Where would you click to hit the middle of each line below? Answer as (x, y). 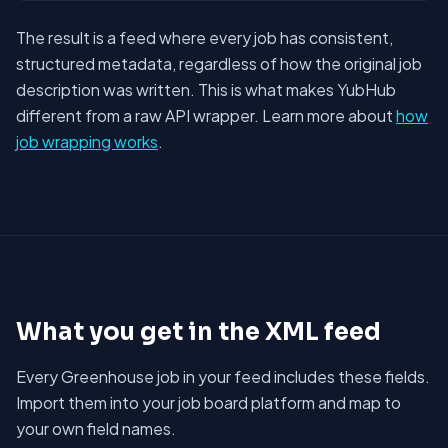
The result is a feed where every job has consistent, (204, 37)
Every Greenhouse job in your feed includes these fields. (223, 376)
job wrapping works (87, 141)
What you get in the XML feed (198, 332)
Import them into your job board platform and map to (208, 402)
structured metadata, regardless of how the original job (219, 63)
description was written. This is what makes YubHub (206, 89)
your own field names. (96, 428)
